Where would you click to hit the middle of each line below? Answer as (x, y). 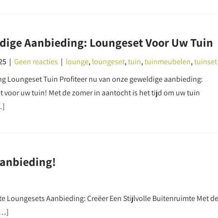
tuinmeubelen (167, 62)
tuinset (205, 62)
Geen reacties (36, 62)
